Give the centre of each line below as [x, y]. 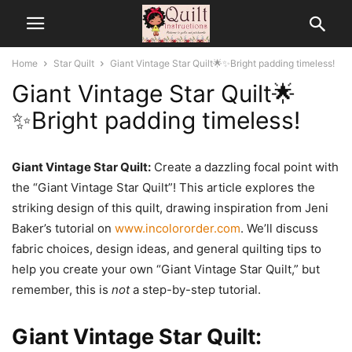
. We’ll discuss [279, 228]
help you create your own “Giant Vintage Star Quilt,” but [166, 269]
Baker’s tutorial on [63, 228]
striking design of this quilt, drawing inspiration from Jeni [170, 208]
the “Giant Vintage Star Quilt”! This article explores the [163, 187]
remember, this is [62, 290]
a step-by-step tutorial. [195, 290]
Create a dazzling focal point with [245, 167]
